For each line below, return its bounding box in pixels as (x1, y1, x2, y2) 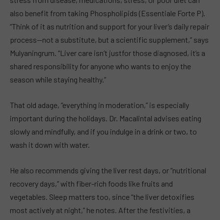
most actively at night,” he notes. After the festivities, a (10, 205, 191, 215)
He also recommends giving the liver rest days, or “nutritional (10, 165, 206, 175)
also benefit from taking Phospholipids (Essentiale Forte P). (10, 8, 205, 18)
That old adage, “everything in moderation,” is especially (10, 100, 189, 110)
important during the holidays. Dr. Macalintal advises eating (10, 113, 201, 123)
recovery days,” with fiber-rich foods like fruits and (10, 178, 173, 188)
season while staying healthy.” (10, 75, 106, 84)
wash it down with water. (10, 140, 90, 150)
